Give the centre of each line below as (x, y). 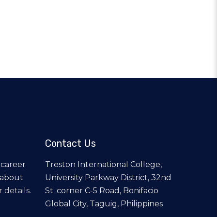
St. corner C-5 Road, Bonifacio (102, 191)
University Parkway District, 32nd (108, 178)
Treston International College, (103, 164)
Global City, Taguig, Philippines (104, 204)
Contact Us (70, 143)
